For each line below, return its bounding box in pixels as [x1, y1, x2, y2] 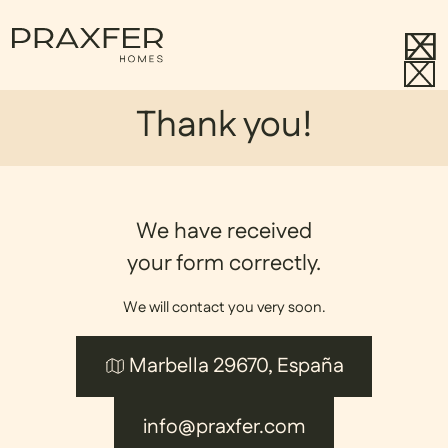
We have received [136, 216, 312, 247]
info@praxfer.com [143, 412, 305, 442]
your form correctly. [127, 248, 321, 279]
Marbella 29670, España [124, 351, 344, 381]
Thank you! [135, 100, 313, 151]
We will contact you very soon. [122, 297, 326, 318]
